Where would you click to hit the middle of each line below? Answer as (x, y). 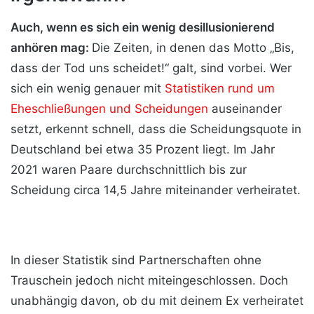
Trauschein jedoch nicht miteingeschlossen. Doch (149, 280)
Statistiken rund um (220, 88)
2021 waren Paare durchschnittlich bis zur (129, 169)
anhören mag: (51, 47)
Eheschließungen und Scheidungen (109, 108)
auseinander (245, 108)
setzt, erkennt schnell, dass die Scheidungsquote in (156, 129)
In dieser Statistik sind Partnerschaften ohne (136, 260)
